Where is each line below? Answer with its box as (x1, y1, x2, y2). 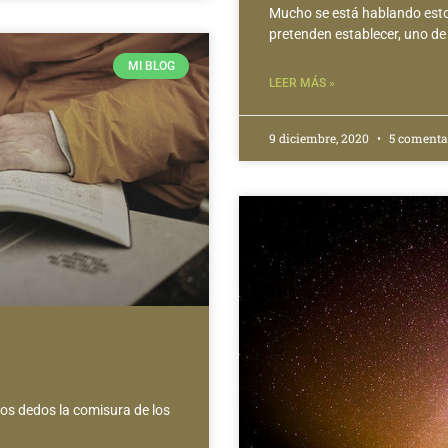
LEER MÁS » (269, 76, 335, 91)
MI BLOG (127, 58, 175, 73)
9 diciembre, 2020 (269, 130, 372, 147)
